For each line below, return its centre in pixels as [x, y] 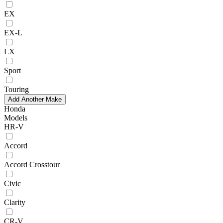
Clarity [15, 202]
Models [16, 117]
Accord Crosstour [32, 164]
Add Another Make [35, 99]
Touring [16, 89]
